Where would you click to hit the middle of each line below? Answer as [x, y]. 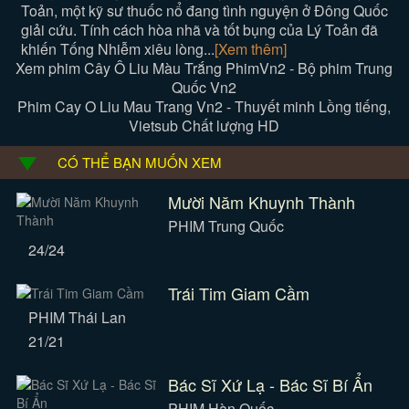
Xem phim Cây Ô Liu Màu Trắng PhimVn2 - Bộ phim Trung [204, 68]
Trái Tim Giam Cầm [238, 293]
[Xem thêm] [250, 49]
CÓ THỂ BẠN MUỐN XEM [140, 162]
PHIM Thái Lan [77, 317]
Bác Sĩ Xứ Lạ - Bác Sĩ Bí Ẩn [270, 384]
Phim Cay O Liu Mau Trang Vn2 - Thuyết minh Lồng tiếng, [204, 106]
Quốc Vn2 [204, 87]
